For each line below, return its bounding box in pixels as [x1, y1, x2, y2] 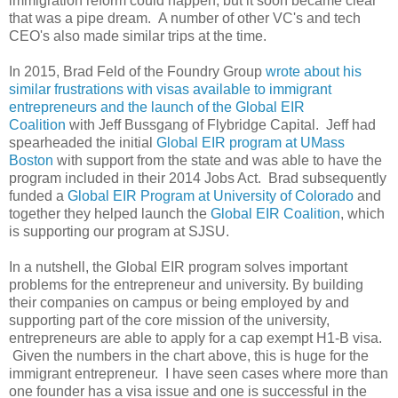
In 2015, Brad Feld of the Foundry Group [9, 64, 266, 80]
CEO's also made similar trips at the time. [9, 28, 267, 44]
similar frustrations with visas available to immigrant [9, 82, 331, 98]
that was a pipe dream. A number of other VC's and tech [9, 11, 361, 27]
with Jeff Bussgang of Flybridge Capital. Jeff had [66, 117, 376, 133]
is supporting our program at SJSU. [9, 224, 229, 240]
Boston [9, 153, 53, 169]
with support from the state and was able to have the [53, 153, 382, 169]
